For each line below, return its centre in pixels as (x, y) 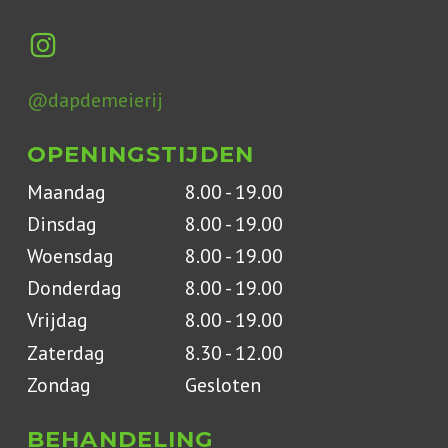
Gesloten (222, 384)
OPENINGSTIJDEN (140, 153)
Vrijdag (57, 320)
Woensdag (70, 256)
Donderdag (74, 288)
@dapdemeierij (95, 99)
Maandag (66, 192)
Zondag (58, 384)
